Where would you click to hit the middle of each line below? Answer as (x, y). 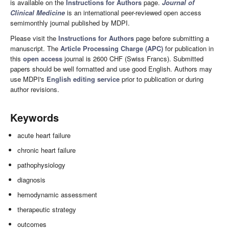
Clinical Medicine (38, 13)
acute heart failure (44, 135)
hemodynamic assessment (58, 195)
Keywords (35, 118)
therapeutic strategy (47, 210)
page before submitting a (171, 38)
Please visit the (34, 38)
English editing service (83, 79)
